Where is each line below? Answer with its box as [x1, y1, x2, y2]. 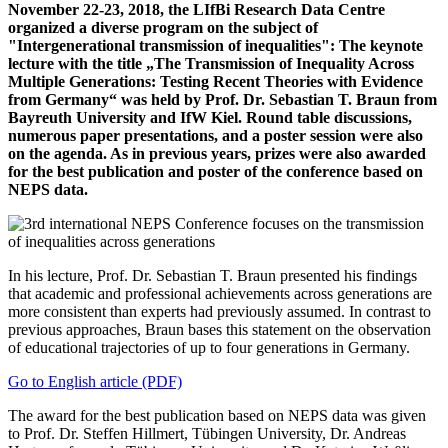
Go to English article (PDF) [8, 373, 182, 391]
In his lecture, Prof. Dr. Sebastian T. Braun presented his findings [8, 267, 417, 285]
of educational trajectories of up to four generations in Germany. [8, 339, 410, 357]
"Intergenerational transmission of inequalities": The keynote [8, 37, 423, 55]
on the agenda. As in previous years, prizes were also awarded [8, 145, 426, 163]
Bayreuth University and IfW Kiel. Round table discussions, [8, 109, 412, 127]
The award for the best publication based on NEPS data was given [8, 407, 426, 425]
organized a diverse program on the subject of [8, 19, 318, 37]
